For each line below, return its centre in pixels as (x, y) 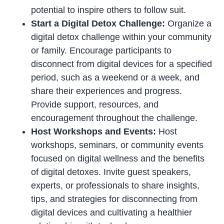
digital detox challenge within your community (121, 37)
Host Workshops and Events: (95, 131)
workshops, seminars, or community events (117, 145)
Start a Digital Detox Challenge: (99, 23)
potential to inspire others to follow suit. (109, 10)
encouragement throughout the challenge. (114, 118)
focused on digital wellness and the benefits (118, 158)
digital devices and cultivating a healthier (112, 212)
